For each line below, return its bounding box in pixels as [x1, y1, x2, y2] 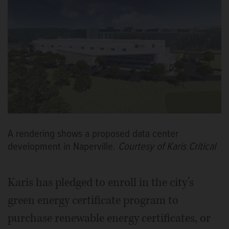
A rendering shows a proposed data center [8, 127, 178, 141]
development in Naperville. [8, 140, 118, 154]
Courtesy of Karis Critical [118, 140, 216, 154]
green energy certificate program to [8, 192, 178, 208]
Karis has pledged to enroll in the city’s [8, 174, 194, 190]
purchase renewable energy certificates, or [8, 210, 211, 226]
